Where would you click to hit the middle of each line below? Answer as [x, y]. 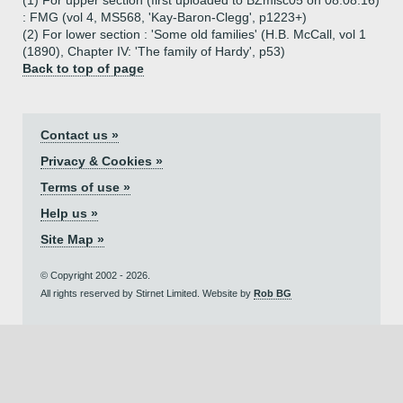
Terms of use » [85, 187]
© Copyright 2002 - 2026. [95, 275]
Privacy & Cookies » [102, 161]
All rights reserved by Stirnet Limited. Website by [147, 293]
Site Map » [72, 239]
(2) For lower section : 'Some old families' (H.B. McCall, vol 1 [194, 34]
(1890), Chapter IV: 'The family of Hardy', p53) [154, 51]
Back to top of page [83, 68]
